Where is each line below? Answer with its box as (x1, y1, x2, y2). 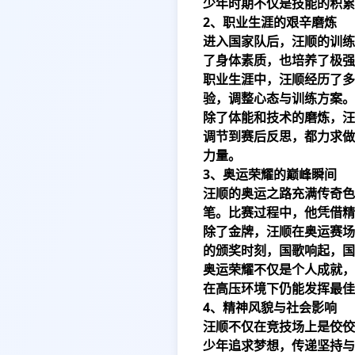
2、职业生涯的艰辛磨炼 (203, 13, 337, 31)
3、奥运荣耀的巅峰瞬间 (203, 166, 337, 183)
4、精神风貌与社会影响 (203, 299, 337, 316)
